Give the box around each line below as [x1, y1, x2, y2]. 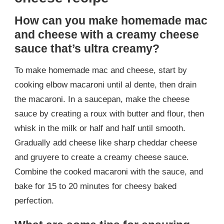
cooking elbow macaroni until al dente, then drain [14, 79, 196, 89]
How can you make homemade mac [14, 14, 207, 27]
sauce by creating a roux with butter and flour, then [14, 108, 204, 118]
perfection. [14, 195, 54, 205]
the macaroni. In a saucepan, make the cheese [14, 94, 189, 104]
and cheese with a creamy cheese [14, 28, 199, 41]
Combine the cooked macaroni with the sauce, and [14, 166, 203, 176]
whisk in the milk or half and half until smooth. [14, 123, 185, 133]
